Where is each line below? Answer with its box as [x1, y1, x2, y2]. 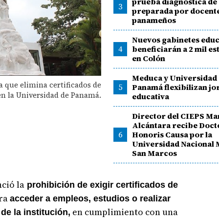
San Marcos [132, 148, 177, 158]
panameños [132, 15, 176, 25]
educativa [132, 91, 170, 102]
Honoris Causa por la [132, 129, 213, 140]
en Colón [132, 53, 166, 64]
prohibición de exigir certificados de [24, 180, 178, 190]
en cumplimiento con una [70, 206, 178, 218]
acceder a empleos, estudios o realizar [9, 194, 171, 203]
